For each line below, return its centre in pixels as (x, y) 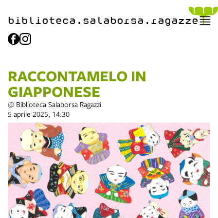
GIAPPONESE (54, 91)
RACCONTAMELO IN (77, 76)
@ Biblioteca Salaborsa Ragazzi (54, 104)
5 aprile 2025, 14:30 (39, 114)
